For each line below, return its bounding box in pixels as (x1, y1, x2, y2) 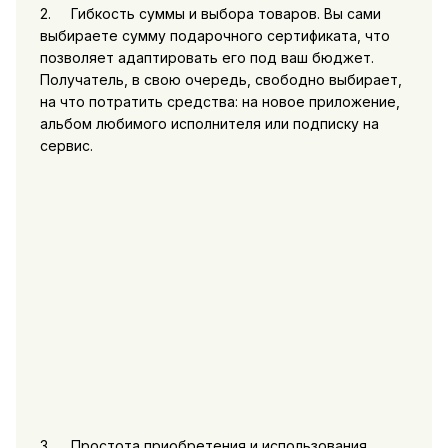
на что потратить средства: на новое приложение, (39, 92, 400, 110)
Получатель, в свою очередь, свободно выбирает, (39, 70, 402, 88)
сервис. (39, 136, 93, 154)
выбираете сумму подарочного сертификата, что (39, 26, 390, 44)
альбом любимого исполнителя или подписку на (39, 114, 379, 132)
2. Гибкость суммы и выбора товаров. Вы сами (39, 4, 381, 22)
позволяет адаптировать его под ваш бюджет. (39, 48, 374, 66)
